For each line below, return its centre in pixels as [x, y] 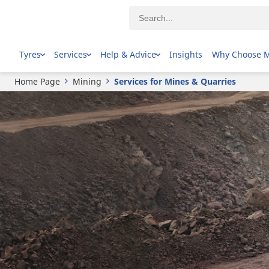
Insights [186, 54]
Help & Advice [128, 54]
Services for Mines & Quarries [175, 81]
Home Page [37, 81]
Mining [87, 81]
